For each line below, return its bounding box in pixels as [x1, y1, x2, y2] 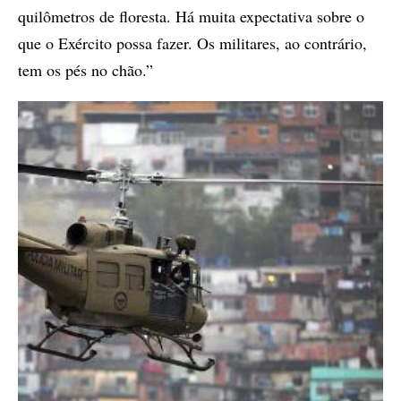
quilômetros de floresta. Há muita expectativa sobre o [18, 5, 364, 28]
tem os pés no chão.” [18, 59, 153, 81]
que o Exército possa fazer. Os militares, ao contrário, [18, 32, 367, 55]
